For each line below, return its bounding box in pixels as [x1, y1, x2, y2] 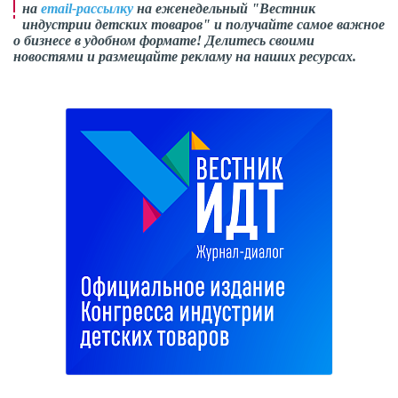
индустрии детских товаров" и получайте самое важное [22, 16, 385, 32]
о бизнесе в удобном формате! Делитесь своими [13, 32, 314, 48]
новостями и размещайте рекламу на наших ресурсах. [13, 48, 356, 64]
